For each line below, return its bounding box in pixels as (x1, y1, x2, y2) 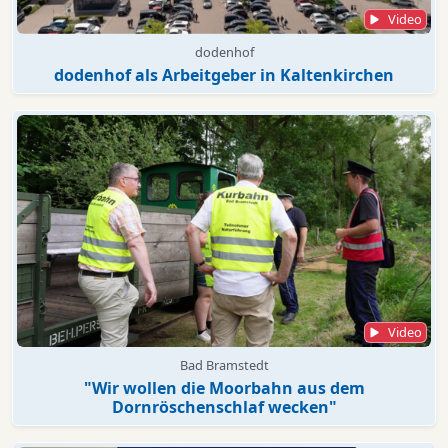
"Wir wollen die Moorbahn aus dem (83, 377, 365, 400)
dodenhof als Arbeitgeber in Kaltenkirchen (54, 63, 394, 86)
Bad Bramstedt (179, 356, 269, 375)
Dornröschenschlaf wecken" (111, 396, 337, 419)
